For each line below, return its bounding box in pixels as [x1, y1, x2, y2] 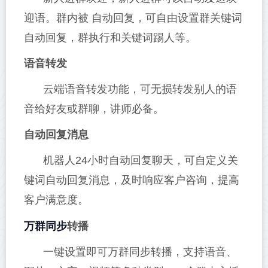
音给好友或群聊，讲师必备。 [24, 103, 164, 115]
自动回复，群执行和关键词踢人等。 [24, 32, 196, 44]
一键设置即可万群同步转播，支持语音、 [43, 246, 237, 258]
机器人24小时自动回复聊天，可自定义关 [43, 154, 238, 167]
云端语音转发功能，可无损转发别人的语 [43, 83, 237, 96]
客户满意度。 [24, 194, 89, 206]
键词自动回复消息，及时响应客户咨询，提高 [24, 174, 239, 187]
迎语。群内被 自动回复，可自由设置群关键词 [24, 12, 242, 25]
